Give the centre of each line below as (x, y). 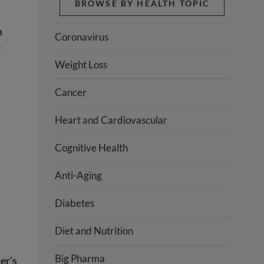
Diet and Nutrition (94, 230)
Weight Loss (81, 64)
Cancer (71, 92)
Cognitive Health (92, 147)
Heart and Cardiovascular (111, 120)
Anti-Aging (79, 175)
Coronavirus (82, 37)
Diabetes (75, 203)
